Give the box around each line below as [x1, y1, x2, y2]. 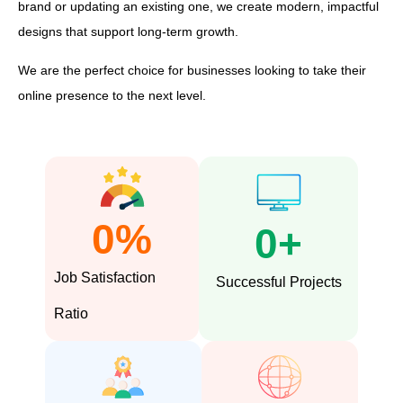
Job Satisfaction [54, 270, 156, 286]
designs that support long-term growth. [18, 24, 238, 40]
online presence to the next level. [18, 87, 206, 103]
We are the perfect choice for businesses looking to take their [18, 62, 366, 77]
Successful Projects [215, 274, 342, 291]
